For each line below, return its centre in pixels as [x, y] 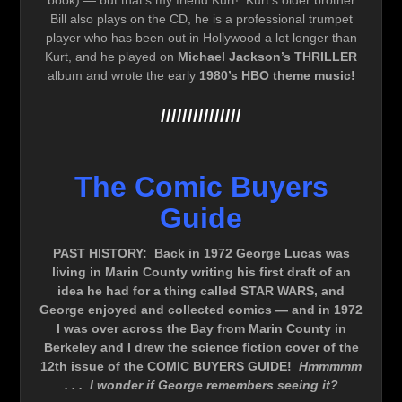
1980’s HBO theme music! [277, 76]
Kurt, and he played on [111, 57]
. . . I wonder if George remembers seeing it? [201, 385]
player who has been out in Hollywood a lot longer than [201, 38]
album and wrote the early [123, 76]
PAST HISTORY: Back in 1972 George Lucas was [201, 253]
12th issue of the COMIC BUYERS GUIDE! [170, 366]
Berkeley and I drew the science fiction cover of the [201, 347]
